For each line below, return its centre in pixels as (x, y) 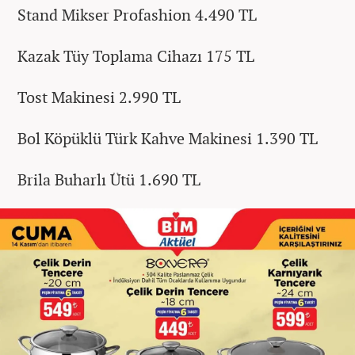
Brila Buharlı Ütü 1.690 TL (109, 180)
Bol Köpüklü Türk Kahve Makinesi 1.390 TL (168, 139)
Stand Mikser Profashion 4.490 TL (137, 15)
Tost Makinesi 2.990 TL (99, 97)
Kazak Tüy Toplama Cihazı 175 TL (136, 56)
